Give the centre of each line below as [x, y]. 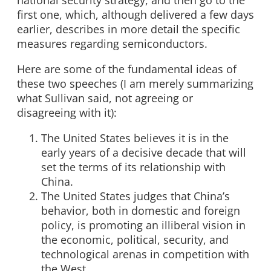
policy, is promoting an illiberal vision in [143, 225]
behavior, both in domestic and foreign [141, 210]
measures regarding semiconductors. [112, 44]
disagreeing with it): [67, 113]
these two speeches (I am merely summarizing [135, 84]
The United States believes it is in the [135, 138]
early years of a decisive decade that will [144, 152]
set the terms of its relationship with [133, 167]
